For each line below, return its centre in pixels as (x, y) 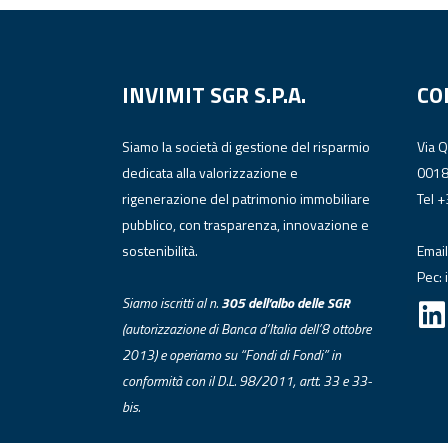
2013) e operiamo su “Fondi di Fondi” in (231, 354)
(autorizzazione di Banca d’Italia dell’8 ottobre (246, 328)
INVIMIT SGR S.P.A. (214, 95)
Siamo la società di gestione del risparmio (246, 146)
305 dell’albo (257, 302)
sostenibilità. (160, 250)
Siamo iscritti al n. (171, 302)
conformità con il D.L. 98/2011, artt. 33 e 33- (247, 380)
